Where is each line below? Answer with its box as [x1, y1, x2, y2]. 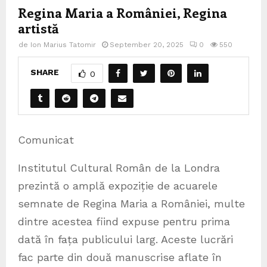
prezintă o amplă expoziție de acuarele [18, 179, 218, 192]
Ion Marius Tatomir [30, 40, 96, 49]
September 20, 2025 [110, 40, 184, 49]
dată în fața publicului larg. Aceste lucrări [18, 232, 233, 246]
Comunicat [18, 133, 74, 146]
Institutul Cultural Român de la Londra [18, 161, 220, 174]
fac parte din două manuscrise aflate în [18, 250, 222, 263]
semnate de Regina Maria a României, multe [18, 197, 245, 210]
